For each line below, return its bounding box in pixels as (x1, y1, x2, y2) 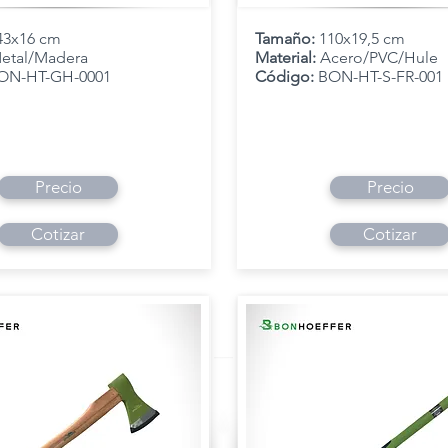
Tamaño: (255, 29, 319, 48)
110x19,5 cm (319, 29, 405, 48)
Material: (255, 48, 320, 67)
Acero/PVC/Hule (320, 48, 438, 67)
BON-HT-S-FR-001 (314, 67, 443, 86)
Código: (255, 67, 314, 86)
